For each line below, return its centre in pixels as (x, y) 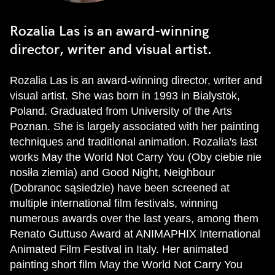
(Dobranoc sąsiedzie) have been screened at (120, 188)
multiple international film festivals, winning (114, 203)
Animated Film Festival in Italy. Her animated (119, 249)
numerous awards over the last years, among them (134, 219)
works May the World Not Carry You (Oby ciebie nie (136, 157)
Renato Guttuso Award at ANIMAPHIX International (135, 234)
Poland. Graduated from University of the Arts (121, 111)
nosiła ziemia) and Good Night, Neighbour (112, 172)
